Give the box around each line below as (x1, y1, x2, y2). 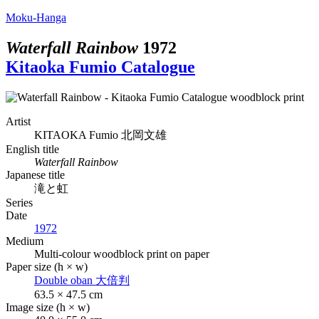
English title (6, 142, 59, 155)
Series (6, 196, 33, 209)
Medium (6, 234, 43, 247)
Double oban (34, 273, 95, 286)
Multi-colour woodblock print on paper (34, 247, 209, 260)
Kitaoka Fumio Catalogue (6, 57, 195, 76)
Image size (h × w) (6, 300, 90, 313)
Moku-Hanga (6, 11, 66, 23)
